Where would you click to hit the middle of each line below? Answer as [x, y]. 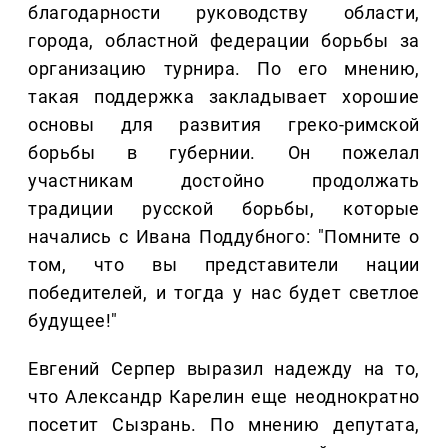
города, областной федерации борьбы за [224, 41]
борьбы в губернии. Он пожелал [224, 153]
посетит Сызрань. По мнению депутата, [224, 425]
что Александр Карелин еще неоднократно [224, 397]
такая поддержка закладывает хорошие [224, 97]
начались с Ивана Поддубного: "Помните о [224, 237]
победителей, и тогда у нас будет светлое [224, 293]
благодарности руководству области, [224, 13]
